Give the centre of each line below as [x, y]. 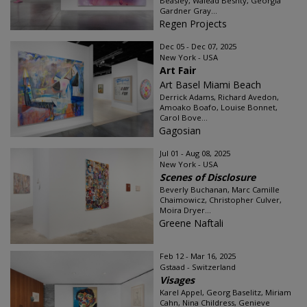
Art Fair [178, 70]
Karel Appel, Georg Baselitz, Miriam [225, 292]
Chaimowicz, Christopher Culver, [221, 200]
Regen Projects [193, 24]
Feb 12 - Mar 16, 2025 [198, 256]
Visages [177, 280]
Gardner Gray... [188, 11]
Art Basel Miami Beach [210, 85]
